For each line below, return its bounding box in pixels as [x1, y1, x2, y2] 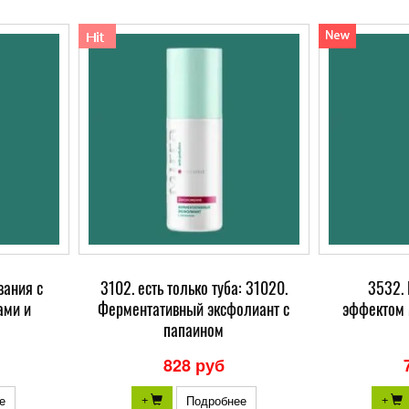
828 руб [163, 353, 225, 377]
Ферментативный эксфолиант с [98, 297, 290, 320]
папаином [163, 318, 225, 341]
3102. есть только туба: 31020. [100, 276, 288, 299]
